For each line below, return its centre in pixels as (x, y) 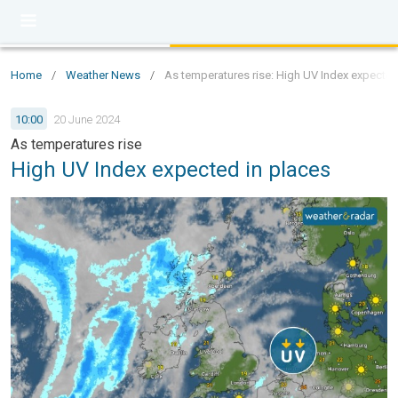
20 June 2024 (87, 119)
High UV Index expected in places (171, 170)
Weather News (103, 75)
